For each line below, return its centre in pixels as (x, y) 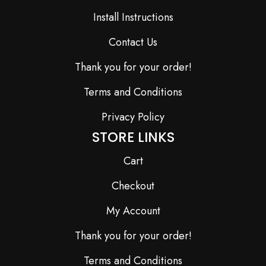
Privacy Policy (133, 117)
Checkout (133, 186)
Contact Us (133, 42)
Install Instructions (133, 18)
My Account (133, 211)
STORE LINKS (133, 137)
